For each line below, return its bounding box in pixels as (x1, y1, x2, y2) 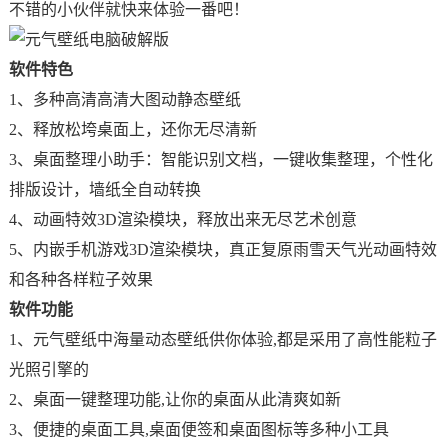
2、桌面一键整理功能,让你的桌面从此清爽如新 (8, 391, 341, 408)
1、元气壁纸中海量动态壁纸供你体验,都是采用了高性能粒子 (8, 331, 437, 348)
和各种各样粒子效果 (8, 271, 153, 288)
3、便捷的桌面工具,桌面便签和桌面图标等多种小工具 (8, 421, 389, 438)
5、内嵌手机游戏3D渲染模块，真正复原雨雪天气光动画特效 (8, 241, 437, 258)
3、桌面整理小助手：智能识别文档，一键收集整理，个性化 (8, 151, 433, 168)
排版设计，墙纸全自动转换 (8, 181, 201, 198)
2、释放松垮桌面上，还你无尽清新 (8, 121, 257, 138)
